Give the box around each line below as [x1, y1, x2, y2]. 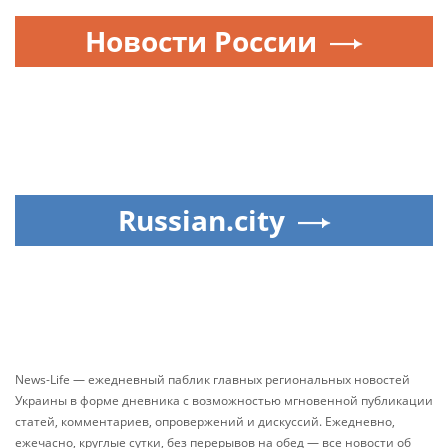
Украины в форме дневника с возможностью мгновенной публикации [15, 392, 433, 409]
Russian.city [117, 201, 285, 239]
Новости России [85, 22, 317, 60]
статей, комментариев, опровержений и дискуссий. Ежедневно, [15, 413, 395, 430]
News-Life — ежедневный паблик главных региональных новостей [15, 371, 410, 388]
